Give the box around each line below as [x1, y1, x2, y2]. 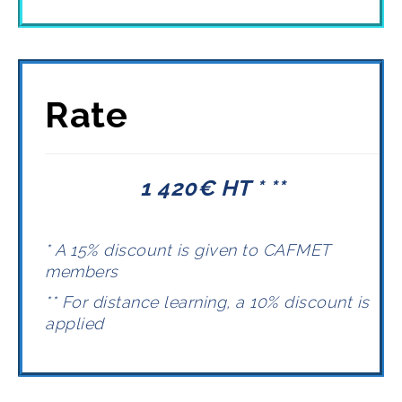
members [45, 262, 118, 282]
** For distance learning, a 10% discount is [45, 293, 370, 312]
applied [45, 314, 104, 334]
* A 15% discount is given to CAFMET [45, 240, 330, 260]
